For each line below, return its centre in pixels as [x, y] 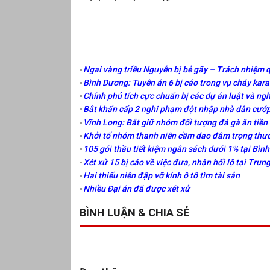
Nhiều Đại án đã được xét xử [137, 189]
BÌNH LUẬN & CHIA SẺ [134, 212]
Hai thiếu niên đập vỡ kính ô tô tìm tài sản [162, 176]
